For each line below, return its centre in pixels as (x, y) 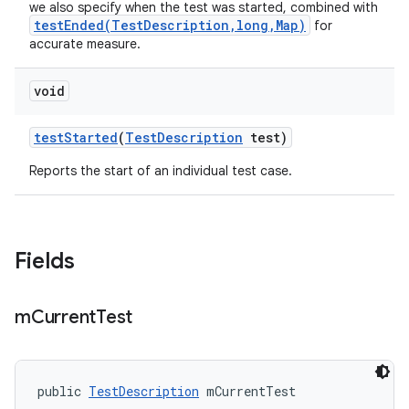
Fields (45, 261)
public (63, 391)
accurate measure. (85, 44)
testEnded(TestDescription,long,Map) (170, 25)
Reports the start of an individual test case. (161, 171)
